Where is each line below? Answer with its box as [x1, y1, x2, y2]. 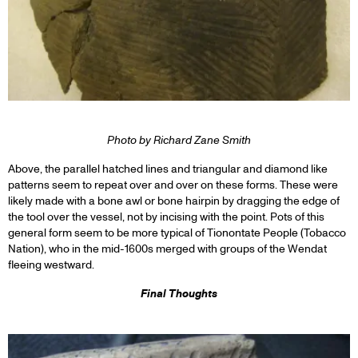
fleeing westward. [8, 257, 94, 272]
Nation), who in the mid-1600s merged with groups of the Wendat [8, 241, 327, 256]
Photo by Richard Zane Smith [107, 133, 251, 147]
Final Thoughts [141, 286, 217, 300]
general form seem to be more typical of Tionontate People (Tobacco [8, 225, 346, 240]
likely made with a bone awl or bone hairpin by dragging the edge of [8, 193, 340, 208]
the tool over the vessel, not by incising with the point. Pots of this [8, 209, 324, 224]
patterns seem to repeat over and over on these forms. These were [8, 177, 338, 192]
